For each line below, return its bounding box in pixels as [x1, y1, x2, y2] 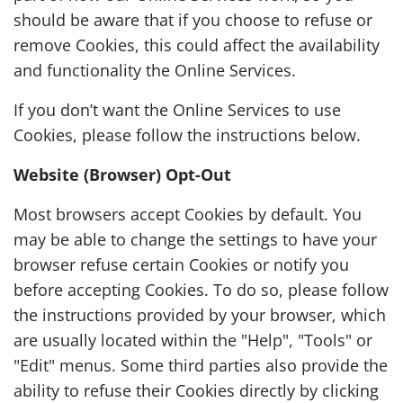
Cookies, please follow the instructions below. [13, 123, 361, 147]
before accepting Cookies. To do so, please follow [13, 278, 389, 301]
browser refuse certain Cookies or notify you [13, 253, 349, 276]
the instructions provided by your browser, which [13, 303, 386, 327]
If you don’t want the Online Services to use [13, 98, 341, 121]
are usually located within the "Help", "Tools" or [13, 328, 372, 352]
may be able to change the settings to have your [13, 228, 377, 251]
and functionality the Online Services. [13, 58, 296, 82]
